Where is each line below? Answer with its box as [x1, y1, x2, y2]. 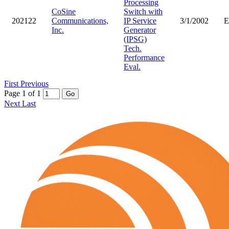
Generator [124, 25, 156, 34]
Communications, [52, 16, 108, 25]
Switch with [124, 7, 163, 16]
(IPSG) [124, 34, 147, 43]
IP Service [124, 16, 156, 25]
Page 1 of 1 [4, 88, 41, 98]
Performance [124, 53, 165, 62]
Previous [20, 79, 49, 88]
